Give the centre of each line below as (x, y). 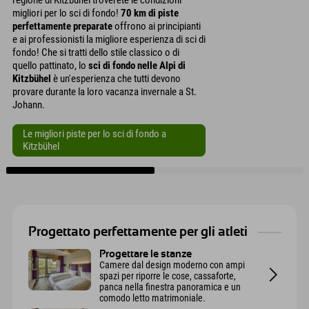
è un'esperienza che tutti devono (116, 78)
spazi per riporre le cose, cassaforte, (168, 276)
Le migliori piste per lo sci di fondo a (94, 134)
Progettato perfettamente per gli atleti (138, 232)
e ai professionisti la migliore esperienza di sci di (109, 39)
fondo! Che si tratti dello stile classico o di (96, 52)
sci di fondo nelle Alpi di (137, 65)
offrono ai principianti (157, 26)
